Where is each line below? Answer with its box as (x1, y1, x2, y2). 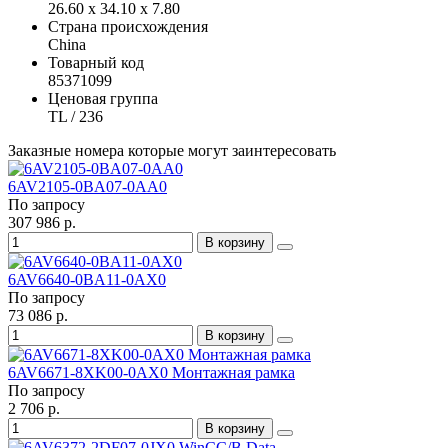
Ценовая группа (48, 90, 158, 108)
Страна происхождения (48, 18, 208, 36)
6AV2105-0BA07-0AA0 (8, 178, 167, 196)
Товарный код (48, 54, 144, 72)
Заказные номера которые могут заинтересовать (8, 142, 336, 160)
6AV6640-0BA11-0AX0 (8, 271, 166, 289)
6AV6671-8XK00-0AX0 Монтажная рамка (8, 364, 295, 382)
